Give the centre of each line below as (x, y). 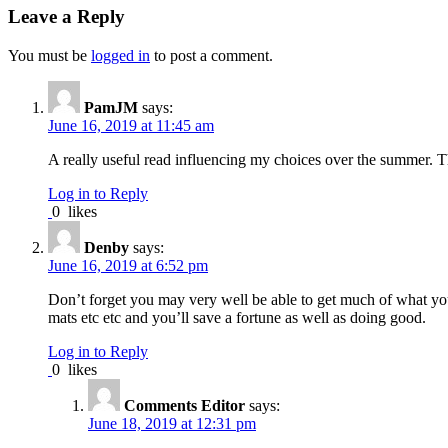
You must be (49, 55)
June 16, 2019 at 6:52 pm (128, 265)
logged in (120, 55)
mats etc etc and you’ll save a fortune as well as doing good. (237, 317)
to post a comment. (211, 55)
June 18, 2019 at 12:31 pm (172, 423)
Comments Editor (184, 405)
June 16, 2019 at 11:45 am (131, 125)
